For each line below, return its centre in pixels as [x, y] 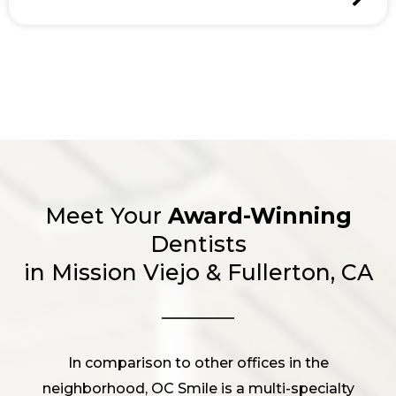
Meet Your [106, 215]
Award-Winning [259, 215]
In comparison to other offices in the [198, 362]
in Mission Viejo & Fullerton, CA [198, 272]
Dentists [198, 244]
